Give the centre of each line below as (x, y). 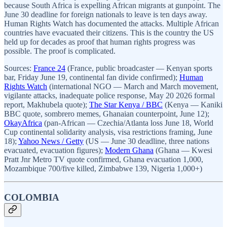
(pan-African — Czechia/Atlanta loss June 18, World (128, 123)
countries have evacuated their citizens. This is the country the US (109, 33)
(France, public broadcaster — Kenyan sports (139, 68)
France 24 (49, 68)
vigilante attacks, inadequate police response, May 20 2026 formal (109, 96)
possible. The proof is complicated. (60, 51)
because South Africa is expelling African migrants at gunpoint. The (112, 6)
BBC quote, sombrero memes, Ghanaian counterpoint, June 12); (107, 114)
